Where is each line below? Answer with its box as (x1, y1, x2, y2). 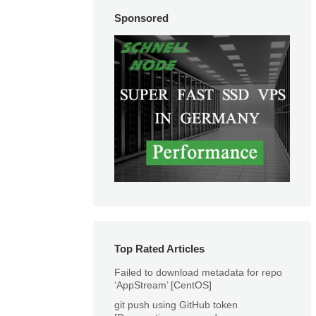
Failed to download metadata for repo (114, 266, 282, 278)
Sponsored (114, 12, 169, 24)
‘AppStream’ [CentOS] (114, 279, 212, 291)
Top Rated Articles (114, 242, 205, 255)
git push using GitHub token (114, 298, 238, 310)
